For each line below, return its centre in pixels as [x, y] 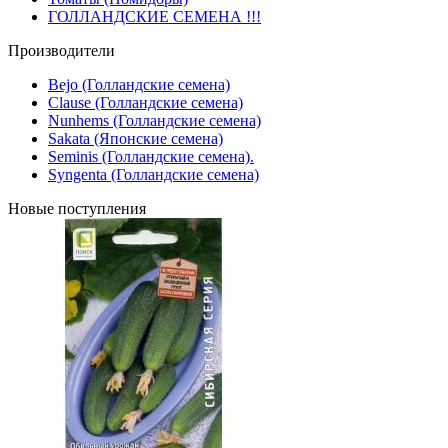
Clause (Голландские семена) [145, 102]
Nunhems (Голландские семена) [154, 120]
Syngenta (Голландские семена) [153, 174]
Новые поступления [77, 208]
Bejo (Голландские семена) [139, 84]
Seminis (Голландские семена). [151, 156]
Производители [61, 50]
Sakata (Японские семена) [135, 138]
